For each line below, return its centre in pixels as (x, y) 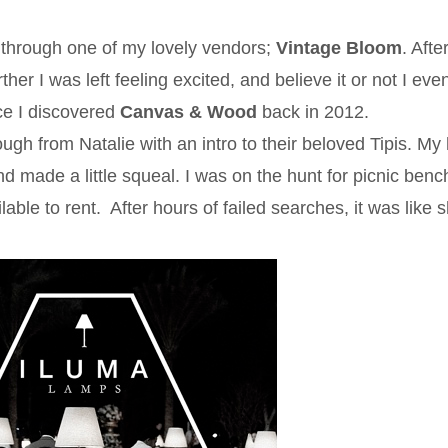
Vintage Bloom (338, 47)
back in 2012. (312, 111)
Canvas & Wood (188, 111)
